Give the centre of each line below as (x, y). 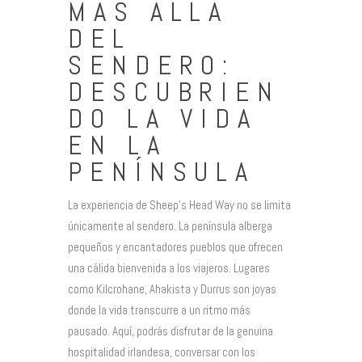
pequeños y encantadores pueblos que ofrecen (175, 247)
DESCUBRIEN (174, 93)
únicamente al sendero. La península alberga (170, 226)
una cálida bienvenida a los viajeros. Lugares (169, 268)
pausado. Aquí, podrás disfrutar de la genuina (170, 331)
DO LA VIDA (163, 119)
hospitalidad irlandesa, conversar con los (162, 352)
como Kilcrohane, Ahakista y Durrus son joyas (172, 289)
